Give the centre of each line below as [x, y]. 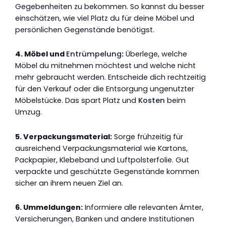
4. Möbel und [41, 54]
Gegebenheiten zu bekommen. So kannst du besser [110, 6]
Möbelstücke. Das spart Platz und [77, 101]
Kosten [152, 101]
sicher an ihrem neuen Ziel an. [69, 183]
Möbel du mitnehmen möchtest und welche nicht [105, 66]
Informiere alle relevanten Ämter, [143, 208]
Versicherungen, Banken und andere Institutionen [105, 219]
